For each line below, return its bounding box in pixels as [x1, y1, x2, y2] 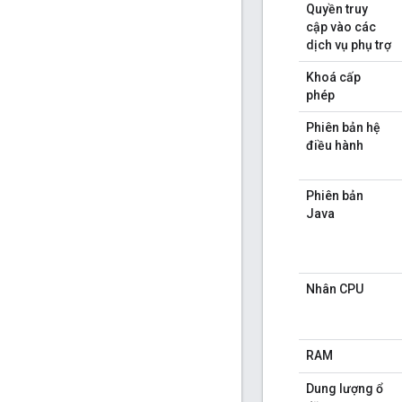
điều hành [306, 138, 363, 153]
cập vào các [306, 20, 376, 35]
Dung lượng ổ [306, 381, 383, 397]
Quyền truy [306, 2, 368, 17]
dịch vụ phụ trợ [306, 38, 391, 53]
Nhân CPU [306, 282, 363, 297]
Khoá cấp [306, 70, 361, 85]
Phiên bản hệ [306, 120, 380, 135]
